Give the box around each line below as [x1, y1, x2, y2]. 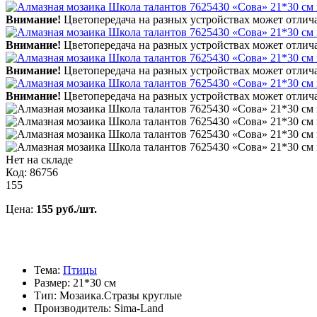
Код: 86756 [6, 166, 58, 178]
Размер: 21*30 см [34, 276, 116, 289]
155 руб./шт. [36, 202, 97, 215]
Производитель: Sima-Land [34, 301, 163, 314]
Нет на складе [6, 153, 73, 166]
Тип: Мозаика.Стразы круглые [34, 289, 182, 301]
